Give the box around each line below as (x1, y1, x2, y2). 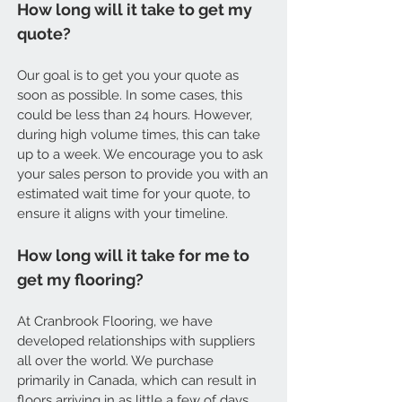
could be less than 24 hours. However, (17, 107, 252, 123)
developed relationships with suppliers (17, 333, 255, 349)
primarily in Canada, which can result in (17, 372, 257, 389)
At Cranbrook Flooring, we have (17, 313, 213, 329)
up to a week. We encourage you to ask (17, 146, 263, 162)
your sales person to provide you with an (17, 166, 268, 182)
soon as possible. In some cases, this (17, 87, 242, 103)
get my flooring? (17, 270, 144, 289)
